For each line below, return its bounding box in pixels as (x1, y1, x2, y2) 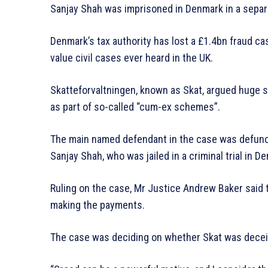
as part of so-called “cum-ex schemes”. (50, 100, 220, 114)
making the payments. (50, 199, 145, 212)
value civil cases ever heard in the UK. (50, 51, 213, 65)
